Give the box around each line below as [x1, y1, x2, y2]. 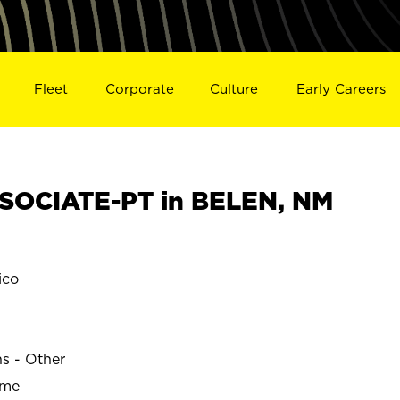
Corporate [104, 80, 174, 96]
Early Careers [296, 80, 387, 96]
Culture [210, 80, 259, 96]
